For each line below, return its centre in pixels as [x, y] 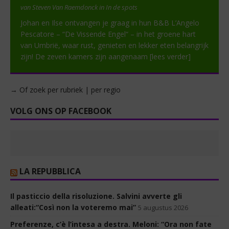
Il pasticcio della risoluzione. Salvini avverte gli [96, 196]
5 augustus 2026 [163, 208]
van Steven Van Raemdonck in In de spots [79, 7]
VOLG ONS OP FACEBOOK [61, 111]
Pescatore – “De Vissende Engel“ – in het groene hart [108, 34]
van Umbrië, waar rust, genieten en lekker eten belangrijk [114, 45]
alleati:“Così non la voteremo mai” [73, 208]
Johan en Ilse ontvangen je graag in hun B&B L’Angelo [110, 23]
